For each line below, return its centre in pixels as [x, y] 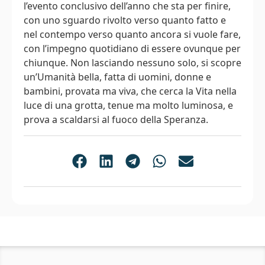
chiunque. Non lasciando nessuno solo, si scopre [132, 63]
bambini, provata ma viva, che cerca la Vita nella [130, 91]
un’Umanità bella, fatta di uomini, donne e [117, 77]
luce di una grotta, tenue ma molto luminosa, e [128, 106]
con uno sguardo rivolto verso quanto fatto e [125, 20]
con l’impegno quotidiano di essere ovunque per [132, 49]
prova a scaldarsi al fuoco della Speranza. [116, 120]
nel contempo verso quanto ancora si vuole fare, [132, 35]
